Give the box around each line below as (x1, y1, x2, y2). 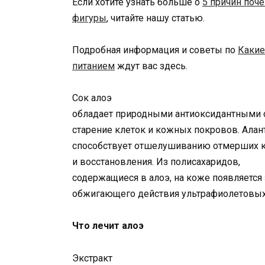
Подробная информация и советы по (72, 44, 238, 56)
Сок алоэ (72, 92, 112, 104)
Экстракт (72, 252, 112, 264)
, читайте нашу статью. (106, 12, 205, 24)
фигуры (72, 12, 106, 24)
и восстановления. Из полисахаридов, (72, 156, 240, 168)
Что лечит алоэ (72, 220, 144, 232)
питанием (72, 60, 115, 72)
